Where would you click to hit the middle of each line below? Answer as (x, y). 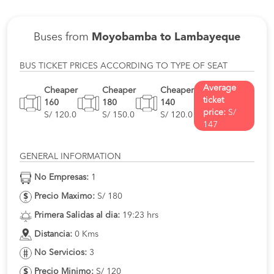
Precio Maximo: (65, 197)
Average (220, 88)
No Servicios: (61, 253)
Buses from (63, 38)
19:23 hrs (139, 215)
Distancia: (53, 234)
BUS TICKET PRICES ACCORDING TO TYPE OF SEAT (124, 66)
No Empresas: (61, 178)
